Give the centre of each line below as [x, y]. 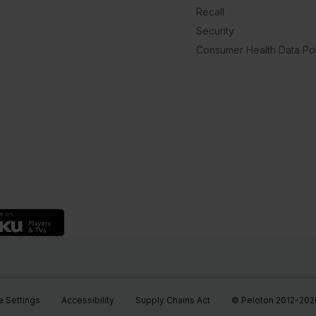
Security [215, 31]
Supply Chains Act [173, 300]
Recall [210, 12]
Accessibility [88, 300]
